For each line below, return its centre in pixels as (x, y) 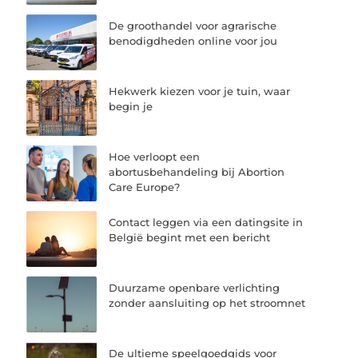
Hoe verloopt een (155, 156)
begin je (131, 106)
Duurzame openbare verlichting (195, 288)
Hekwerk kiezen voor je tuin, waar (200, 91)
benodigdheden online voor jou (193, 40)
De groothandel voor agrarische (193, 25)
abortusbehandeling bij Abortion (197, 171)
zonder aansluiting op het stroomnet (207, 303)
